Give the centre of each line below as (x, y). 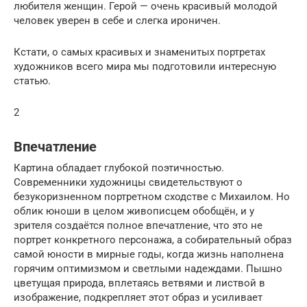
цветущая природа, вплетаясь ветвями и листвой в (139, 283)
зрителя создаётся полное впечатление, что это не (138, 225)
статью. (32, 81)
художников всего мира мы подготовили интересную (145, 66)
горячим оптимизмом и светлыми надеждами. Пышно (148, 268)
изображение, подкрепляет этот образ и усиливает (138, 297)
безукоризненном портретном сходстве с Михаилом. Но (152, 196)
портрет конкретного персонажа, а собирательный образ (153, 240)
